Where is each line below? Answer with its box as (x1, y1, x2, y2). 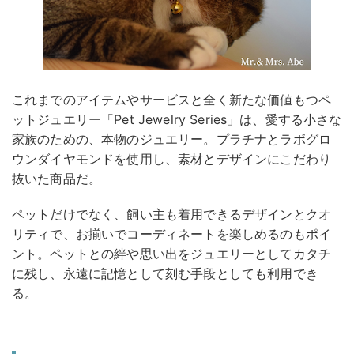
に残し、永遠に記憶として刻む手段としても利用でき (12, 265, 318, 281)
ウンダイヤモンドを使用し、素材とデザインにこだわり (12, 150, 332, 167)
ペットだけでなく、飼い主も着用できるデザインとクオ (12, 205, 332, 222)
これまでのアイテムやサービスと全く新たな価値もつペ (12, 91, 332, 107)
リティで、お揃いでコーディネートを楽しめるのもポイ (12, 225, 332, 242)
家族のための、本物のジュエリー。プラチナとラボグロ (12, 130, 332, 147)
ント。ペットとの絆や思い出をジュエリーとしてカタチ (12, 245, 332, 262)
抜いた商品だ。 (12, 170, 102, 186)
